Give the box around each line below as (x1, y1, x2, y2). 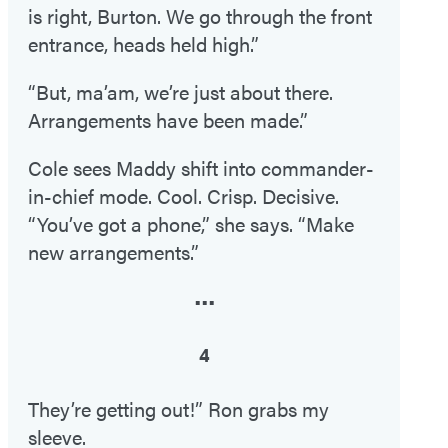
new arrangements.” (28, 237, 199, 267)
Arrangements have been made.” (28, 105, 308, 135)
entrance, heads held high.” (28, 29, 259, 59)
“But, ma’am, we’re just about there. (28, 77, 333, 107)
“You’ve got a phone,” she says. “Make (28, 209, 354, 239)
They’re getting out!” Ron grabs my (28, 394, 329, 424)
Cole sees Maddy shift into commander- (28, 153, 374, 183)
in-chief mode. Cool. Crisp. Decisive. (28, 181, 339, 211)
